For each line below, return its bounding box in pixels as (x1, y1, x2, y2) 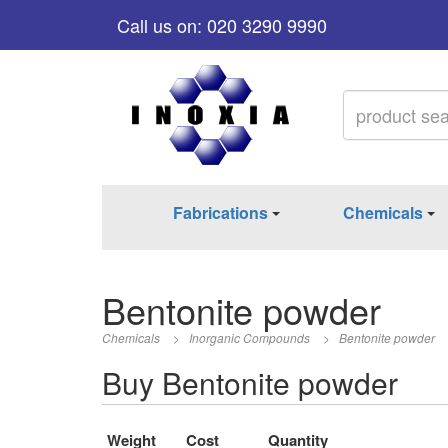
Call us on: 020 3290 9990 (117, 12, 327, 38)
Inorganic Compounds (189, 328, 310, 346)
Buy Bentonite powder (102, 360, 398, 404)
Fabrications (173, 200, 269, 224)
